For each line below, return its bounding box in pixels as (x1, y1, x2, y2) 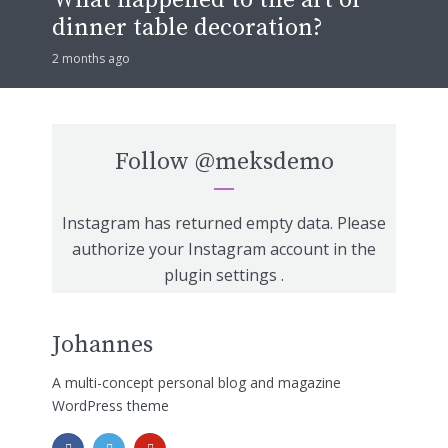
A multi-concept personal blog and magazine (52, 373, 341, 393)
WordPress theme (52, 396, 169, 416)
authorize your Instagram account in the (72, 237, 376, 260)
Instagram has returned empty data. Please (62, 211, 386, 234)
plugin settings (164, 263, 281, 286)
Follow (114, 146, 195, 177)
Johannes (52, 329, 153, 360)
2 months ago (52, 49, 130, 67)
